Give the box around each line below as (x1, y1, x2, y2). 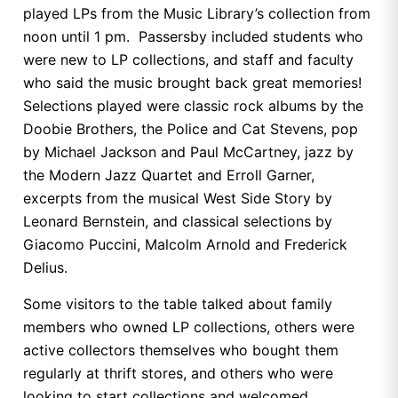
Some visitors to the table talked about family (23, 294, 332, 313)
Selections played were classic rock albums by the (23, 97, 363, 115)
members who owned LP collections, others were (23, 317, 354, 336)
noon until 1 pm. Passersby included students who (23, 28, 363, 46)
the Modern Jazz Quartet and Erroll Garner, (23, 166, 314, 185)
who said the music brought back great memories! (23, 74, 366, 92)
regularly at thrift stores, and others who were (23, 363, 333, 382)
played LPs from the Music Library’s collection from (23, 4, 370, 23)
